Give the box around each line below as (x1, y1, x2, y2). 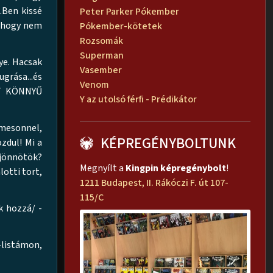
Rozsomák (80, 34, 123, 48)
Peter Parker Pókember (80, 4, 179, 18)
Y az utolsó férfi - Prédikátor (80, 92, 197, 106)
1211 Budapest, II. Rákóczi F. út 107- (80, 175, 229, 190)
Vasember (80, 63, 122, 77)
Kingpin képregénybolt (126, 161, 226, 175)
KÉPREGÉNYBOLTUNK (101, 132, 236, 154)
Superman (80, 48, 124, 62)
